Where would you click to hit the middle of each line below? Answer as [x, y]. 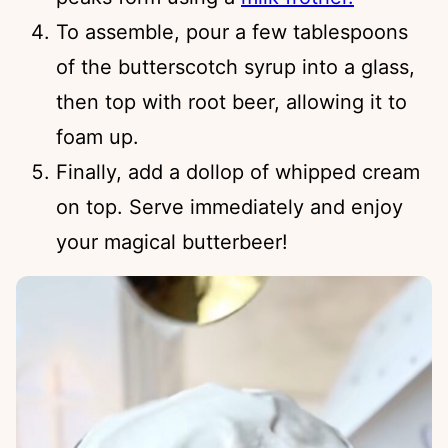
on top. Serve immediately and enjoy [229, 206]
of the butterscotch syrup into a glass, [235, 66]
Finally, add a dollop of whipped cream [238, 171]
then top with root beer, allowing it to [231, 101]
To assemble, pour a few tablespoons [232, 31]
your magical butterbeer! [172, 241]
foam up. [97, 136]
